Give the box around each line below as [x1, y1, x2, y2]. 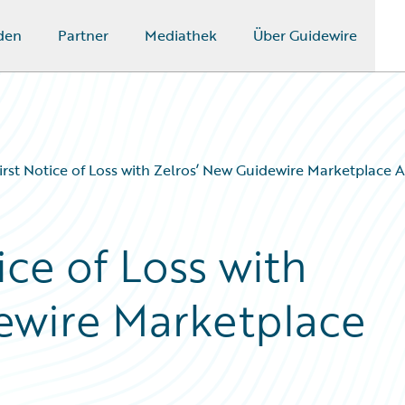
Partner [57, 24, 108, 46]
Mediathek [144, 24, 217, 46]
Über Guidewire [252, 24, 357, 46]
